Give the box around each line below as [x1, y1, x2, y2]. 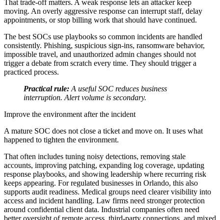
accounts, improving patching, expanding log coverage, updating [4, 161, 204, 169]
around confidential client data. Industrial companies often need [4, 205, 199, 214]
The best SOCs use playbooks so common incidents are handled [4, 32, 202, 41]
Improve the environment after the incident [4, 110, 136, 118]
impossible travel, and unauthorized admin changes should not [4, 50, 196, 58]
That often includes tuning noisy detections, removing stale [4, 152, 186, 161]
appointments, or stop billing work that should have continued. [4, 15, 197, 24]
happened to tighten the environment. [4, 135, 119, 144]
